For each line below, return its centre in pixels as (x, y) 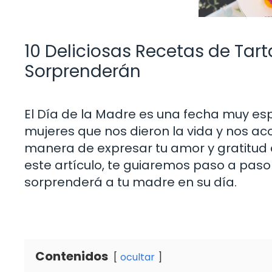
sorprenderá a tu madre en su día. (131, 182)
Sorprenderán (83, 72)
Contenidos (72, 257)
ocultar (138, 257)
